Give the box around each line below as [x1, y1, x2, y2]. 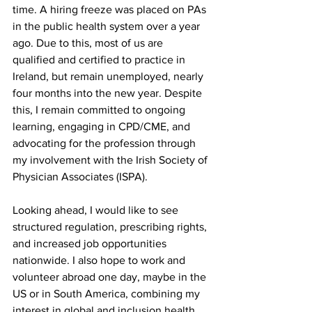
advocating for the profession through [13, 136, 198, 149]
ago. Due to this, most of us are [13, 36, 166, 49]
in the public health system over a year [13, 19, 203, 32]
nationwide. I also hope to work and [13, 253, 188, 266]
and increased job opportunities [13, 237, 169, 249]
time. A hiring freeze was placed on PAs [13, 3, 209, 15]
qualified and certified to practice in [13, 53, 188, 65]
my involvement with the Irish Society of [13, 153, 210, 166]
